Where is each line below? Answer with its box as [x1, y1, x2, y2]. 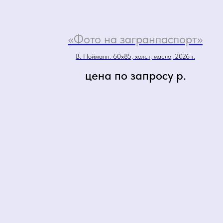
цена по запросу [85, 68, 173, 83]
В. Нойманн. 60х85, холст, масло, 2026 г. [76, 52, 195, 60]
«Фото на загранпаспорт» [68, 32, 203, 46]
